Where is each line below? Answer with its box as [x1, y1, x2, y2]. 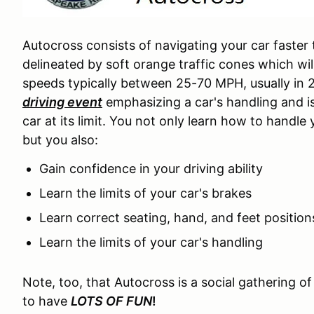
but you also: [22, 132, 98, 147]
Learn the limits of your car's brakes [39, 186, 252, 200]
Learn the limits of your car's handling [39, 235, 263, 250]
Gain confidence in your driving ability [39, 161, 263, 176]
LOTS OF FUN [71, 294, 152, 308]
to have [22, 294, 71, 308]
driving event [22, 95, 102, 109]
